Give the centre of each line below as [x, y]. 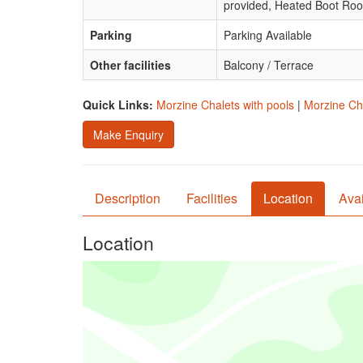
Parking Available [268, 35]
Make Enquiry [128, 135]
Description [128, 198]
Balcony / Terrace [269, 65]
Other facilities [130, 65]
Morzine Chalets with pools [225, 105]
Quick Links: [118, 105]
